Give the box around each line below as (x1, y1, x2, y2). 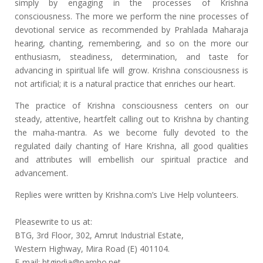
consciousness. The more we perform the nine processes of (14, 11, 249, 22)
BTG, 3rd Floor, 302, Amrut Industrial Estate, (14, 230, 184, 241)
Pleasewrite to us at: (14, 216, 92, 227)
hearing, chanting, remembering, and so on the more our (14, 38, 249, 49)
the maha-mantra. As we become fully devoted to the (14, 127, 249, 138)
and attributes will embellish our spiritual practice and (14, 154, 249, 165)
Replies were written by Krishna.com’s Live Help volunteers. (14, 189, 238, 200)
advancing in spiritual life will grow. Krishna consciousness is (14, 65, 249, 76)
